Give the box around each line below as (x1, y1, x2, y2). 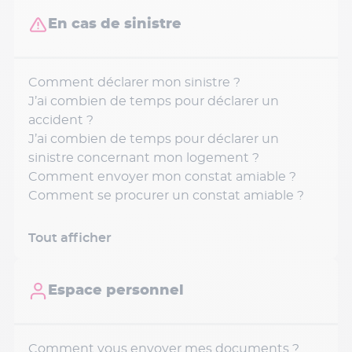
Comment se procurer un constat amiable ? (28, 189, 304, 202)
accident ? (28, 114, 93, 126)
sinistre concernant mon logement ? (28, 152, 259, 164)
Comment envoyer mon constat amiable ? (28, 170, 296, 183)
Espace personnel (48, 284, 184, 298)
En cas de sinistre (48, 17, 181, 31)
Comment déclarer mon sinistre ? (28, 76, 240, 89)
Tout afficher (28, 232, 112, 244)
